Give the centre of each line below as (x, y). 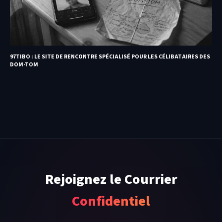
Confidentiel (111, 201)
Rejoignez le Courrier (111, 179)
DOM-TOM (24, 64)
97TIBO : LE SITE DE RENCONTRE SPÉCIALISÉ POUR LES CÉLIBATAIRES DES (110, 56)
